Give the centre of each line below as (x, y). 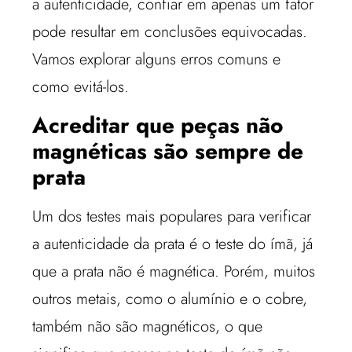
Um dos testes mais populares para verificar (172, 216)
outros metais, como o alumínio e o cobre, (170, 299)
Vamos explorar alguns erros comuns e (157, 60)
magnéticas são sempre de (168, 151)
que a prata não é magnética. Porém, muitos (174, 271)
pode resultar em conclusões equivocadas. (170, 32)
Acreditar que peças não (158, 125)
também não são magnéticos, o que (148, 326)
